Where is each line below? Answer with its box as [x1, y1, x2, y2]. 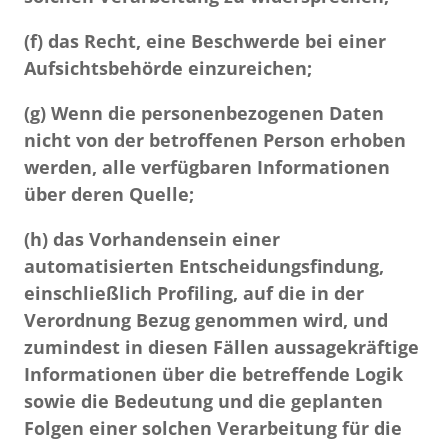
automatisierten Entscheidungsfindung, [24, 254, 384, 278]
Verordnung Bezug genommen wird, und [24, 308, 388, 332]
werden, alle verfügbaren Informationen [24, 155, 390, 179]
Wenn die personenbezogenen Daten [46, 101, 384, 125]
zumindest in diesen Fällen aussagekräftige [24, 335, 419, 359]
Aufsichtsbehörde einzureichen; [24, 56, 312, 80]
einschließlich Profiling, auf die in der [24, 281, 364, 305]
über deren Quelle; [24, 182, 194, 206]
